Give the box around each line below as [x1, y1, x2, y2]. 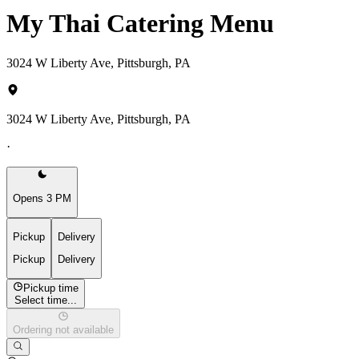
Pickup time [23, 281, 79, 294]
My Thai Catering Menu [6, 9, 274, 38]
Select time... [14, 293, 78, 306]
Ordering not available [13, 324, 114, 337]
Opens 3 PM [13, 192, 71, 205]
